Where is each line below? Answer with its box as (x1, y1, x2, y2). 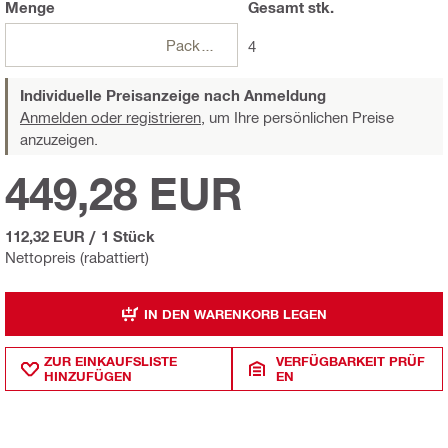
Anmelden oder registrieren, (20, 108, 205, 127)
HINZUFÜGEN (44, 368, 132, 385)
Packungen (199, 36, 215, 55)
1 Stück (101, 227, 155, 246)
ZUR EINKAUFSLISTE (44, 353, 177, 370)
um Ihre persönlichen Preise (205, 108, 394, 127)
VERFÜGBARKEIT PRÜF (276, 353, 426, 370)
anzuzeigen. (20, 130, 98, 149)
